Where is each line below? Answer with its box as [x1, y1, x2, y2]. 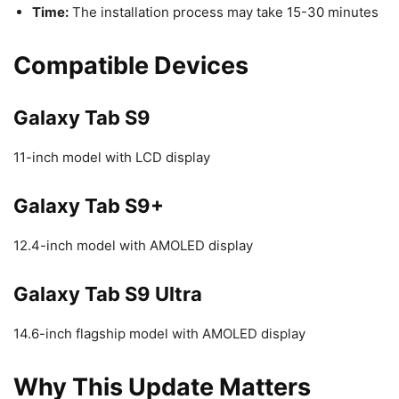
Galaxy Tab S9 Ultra [13, 282, 202, 305]
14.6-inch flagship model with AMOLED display [13, 325, 305, 342]
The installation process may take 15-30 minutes [69, 4, 379, 20]
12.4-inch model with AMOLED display [13, 237, 253, 254]
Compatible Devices [13, 51, 248, 80]
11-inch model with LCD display [13, 149, 210, 166]
